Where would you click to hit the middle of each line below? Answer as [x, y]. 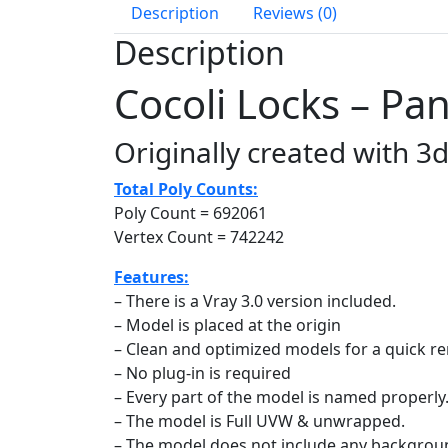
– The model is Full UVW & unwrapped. [259, 421]
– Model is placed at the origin [227, 325]
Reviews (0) [295, 13]
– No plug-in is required [202, 373]
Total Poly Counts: [186, 189]
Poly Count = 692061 [190, 213]
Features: [151, 277]
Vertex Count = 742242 [199, 237]
